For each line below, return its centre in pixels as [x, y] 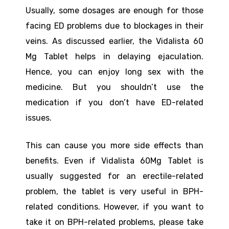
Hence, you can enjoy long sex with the [114, 72]
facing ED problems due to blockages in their [114, 26]
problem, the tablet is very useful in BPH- [114, 192]
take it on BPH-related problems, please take [114, 222]
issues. [39, 118]
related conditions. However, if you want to [114, 207]
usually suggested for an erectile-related [114, 176]
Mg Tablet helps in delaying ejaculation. [114, 57]
